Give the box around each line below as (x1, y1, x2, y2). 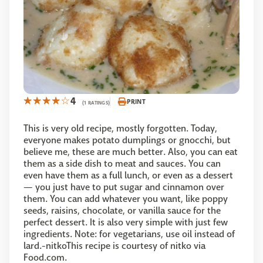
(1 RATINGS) (82, 99, 110, 107)
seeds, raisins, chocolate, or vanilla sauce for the (23, 204, 221, 217)
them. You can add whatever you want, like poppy (23, 193, 228, 205)
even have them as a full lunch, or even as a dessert (23, 169, 233, 182)
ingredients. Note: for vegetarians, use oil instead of (23, 228, 235, 241)
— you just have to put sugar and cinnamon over (23, 181, 224, 194)
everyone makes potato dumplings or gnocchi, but (23, 134, 231, 147)
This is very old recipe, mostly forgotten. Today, (23, 122, 217, 135)
